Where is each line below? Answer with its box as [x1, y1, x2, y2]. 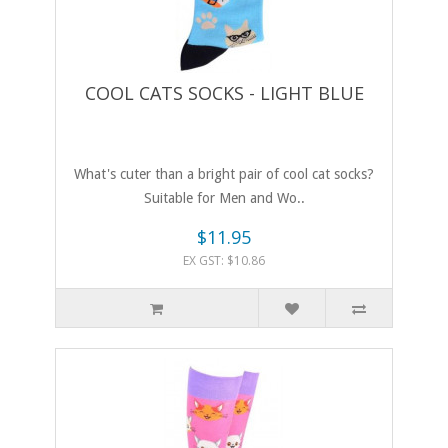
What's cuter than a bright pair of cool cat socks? [74, 166, 374, 183]
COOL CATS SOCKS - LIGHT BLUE [84, 81, 364, 106]
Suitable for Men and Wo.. [143, 190, 305, 207]
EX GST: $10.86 [183, 252, 265, 270]
